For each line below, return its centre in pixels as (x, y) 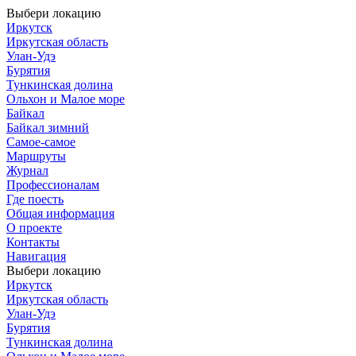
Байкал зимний (48, 128)
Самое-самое (41, 142)
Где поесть (35, 199)
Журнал (27, 170)
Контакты (33, 242)
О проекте (34, 228)
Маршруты (36, 156)
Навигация (36, 256)
